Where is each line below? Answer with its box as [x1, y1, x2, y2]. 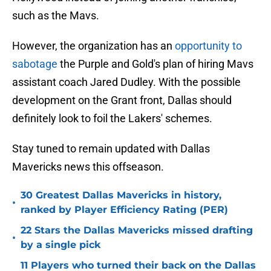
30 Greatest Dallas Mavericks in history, [21, 189, 221, 201]
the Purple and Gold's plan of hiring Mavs [57, 57, 253, 71]
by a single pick [21, 239, 100, 251]
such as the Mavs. [12, 9, 99, 22]
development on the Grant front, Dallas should [12, 94, 232, 107]
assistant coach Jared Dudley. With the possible [12, 76, 241, 89]
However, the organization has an [12, 39, 175, 53]
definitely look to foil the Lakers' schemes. [12, 112, 212, 125]
